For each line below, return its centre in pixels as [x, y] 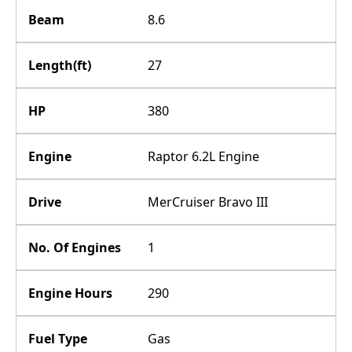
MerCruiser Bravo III [208, 202]
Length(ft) [60, 65]
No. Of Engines [75, 247]
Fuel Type [58, 339]
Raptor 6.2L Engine [204, 156]
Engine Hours [70, 293]
